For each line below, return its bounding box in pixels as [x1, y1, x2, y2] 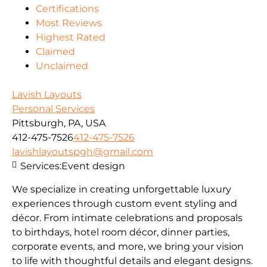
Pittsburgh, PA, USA [12, 117, 105, 129]
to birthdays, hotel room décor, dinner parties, [12, 226, 229, 238]
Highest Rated [36, 32, 105, 44]
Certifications [36, 3, 99, 15]
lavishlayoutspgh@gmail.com [12, 146, 153, 158]
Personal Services [12, 103, 95, 115]
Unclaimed [36, 60, 88, 72]
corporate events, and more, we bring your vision [12, 240, 244, 252]
